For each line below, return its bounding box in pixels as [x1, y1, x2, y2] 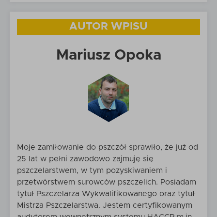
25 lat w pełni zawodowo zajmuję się [17, 155, 154, 163]
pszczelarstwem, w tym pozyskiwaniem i [17, 167, 167, 174]
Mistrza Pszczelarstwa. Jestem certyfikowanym [17, 201, 192, 209]
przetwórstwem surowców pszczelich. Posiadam [17, 178, 196, 186]
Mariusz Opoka [56, 48, 161, 62]
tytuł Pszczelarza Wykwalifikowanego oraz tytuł [17, 190, 195, 198]
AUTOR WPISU [69, 21, 148, 32]
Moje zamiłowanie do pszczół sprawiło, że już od [17, 143, 198, 151]
